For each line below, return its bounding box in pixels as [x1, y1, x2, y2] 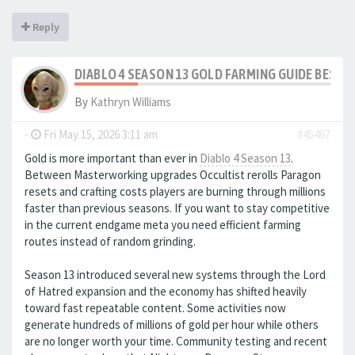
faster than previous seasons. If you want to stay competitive [25, 200, 330, 216]
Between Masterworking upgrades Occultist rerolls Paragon [25, 167, 321, 182]
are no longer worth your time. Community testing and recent [25, 334, 327, 349]
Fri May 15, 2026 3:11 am [41, 127, 158, 142]
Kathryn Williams [90, 94, 171, 109]
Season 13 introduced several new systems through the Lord [25, 267, 326, 282]
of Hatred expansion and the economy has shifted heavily [25, 284, 307, 299]
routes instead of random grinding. [25, 234, 196, 249]
